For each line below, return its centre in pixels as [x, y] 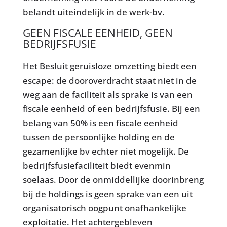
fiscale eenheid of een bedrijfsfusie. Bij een [111, 108]
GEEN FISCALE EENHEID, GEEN [98, 33]
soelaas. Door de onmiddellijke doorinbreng [113, 179]
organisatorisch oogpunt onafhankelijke [104, 208]
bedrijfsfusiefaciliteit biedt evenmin [97, 165]
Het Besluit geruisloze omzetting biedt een [109, 66]
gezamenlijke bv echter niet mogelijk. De [106, 151]
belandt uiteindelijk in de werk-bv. [93, 12]
